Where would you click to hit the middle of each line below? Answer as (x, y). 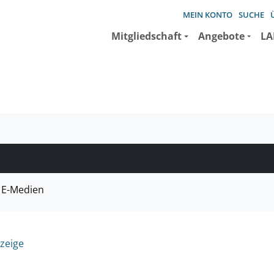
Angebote (221, 36)
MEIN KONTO (208, 15)
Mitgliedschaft (147, 36)
